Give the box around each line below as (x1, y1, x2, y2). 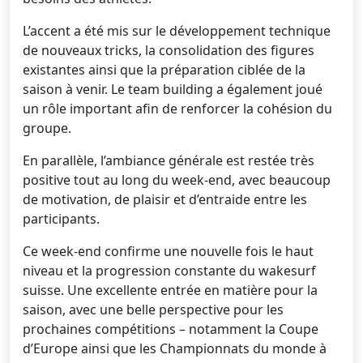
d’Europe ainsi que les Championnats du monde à (23, 339, 327, 357)
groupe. (23, 118, 71, 137)
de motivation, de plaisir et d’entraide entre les (23, 190, 307, 208)
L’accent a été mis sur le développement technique (23, 21, 331, 40)
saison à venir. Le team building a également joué (23, 79, 322, 98)
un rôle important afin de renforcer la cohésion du (23, 99, 332, 117)
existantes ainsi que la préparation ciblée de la (23, 60, 305, 79)
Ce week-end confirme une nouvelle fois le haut (23, 241, 314, 260)
